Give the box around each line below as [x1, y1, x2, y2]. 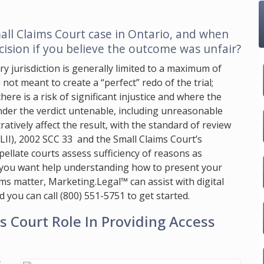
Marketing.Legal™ [48, 175, 128, 188]
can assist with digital [128, 175, 224, 188]
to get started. [125, 189, 190, 202]
